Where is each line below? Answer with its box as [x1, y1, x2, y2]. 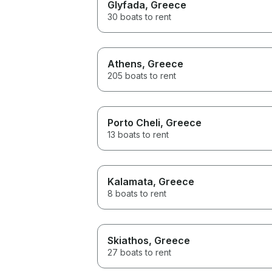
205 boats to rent [107, 70, 176, 81]
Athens [107, 57, 142, 70]
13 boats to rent [107, 129, 169, 140]
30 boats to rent [107, 11, 171, 22]
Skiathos [107, 234, 149, 246]
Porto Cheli [107, 116, 160, 129]
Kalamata [107, 175, 153, 188]
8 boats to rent [107, 188, 166, 199]
